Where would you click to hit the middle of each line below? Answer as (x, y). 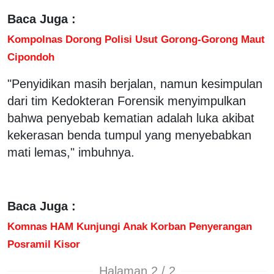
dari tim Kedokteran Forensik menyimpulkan (127, 101)
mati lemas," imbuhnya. (71, 152)
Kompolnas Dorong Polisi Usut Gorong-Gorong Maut (136, 39)
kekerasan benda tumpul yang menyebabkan (129, 135)
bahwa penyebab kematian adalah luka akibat (131, 118)
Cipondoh (32, 57)
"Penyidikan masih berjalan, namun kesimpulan (135, 83)
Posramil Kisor (44, 244)
